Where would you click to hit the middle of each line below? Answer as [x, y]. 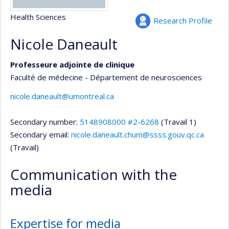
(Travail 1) [179, 122]
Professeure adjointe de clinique [72, 64]
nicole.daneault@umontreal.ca [62, 96]
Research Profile [183, 20]
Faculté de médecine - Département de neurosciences [106, 77]
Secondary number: [45, 122]
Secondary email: [41, 134]
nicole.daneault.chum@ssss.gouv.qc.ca [138, 134]
